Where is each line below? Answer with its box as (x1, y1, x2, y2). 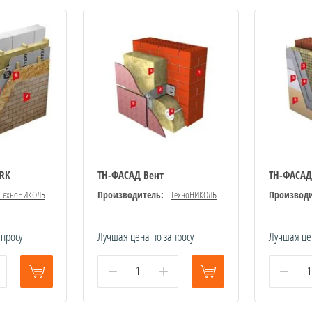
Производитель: (97, 187, 164, 201)
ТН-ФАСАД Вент (97, 167, 164, 182)
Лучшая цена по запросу (97, 228, 194, 244)
